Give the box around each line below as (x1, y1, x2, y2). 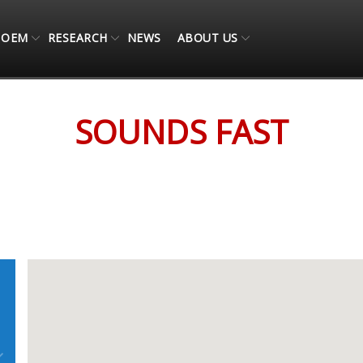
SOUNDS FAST (75, 109, 288, 155)
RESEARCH (47, 29, 108, 45)
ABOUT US (177, 29, 238, 45)
